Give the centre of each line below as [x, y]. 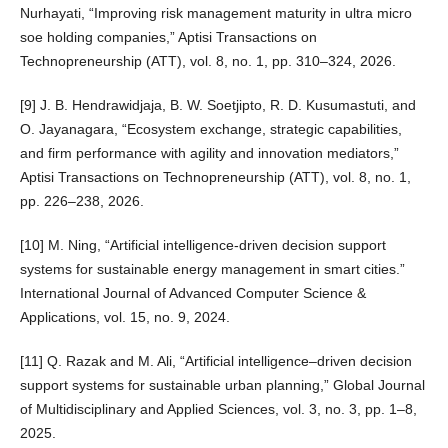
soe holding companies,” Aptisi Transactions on [168, 36]
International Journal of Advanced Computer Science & [192, 292]
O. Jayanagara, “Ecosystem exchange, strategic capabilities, [210, 128]
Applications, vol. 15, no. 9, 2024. [124, 316]
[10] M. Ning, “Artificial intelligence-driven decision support [202, 244]
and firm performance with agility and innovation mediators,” [209, 152]
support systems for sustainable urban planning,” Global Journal [222, 384]
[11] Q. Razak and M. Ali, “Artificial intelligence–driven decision [215, 360]
